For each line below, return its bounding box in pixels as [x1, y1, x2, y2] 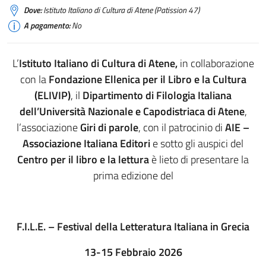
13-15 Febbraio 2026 [84, 244, 182, 260]
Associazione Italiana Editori [23, 135, 150, 151]
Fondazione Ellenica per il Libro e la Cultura [48, 71, 246, 87]
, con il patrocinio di [138, 119, 225, 135]
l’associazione [17, 119, 80, 135]
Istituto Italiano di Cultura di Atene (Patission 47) [42, 4, 199, 16]
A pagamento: [24, 20, 70, 31]
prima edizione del [93, 167, 173, 183]
